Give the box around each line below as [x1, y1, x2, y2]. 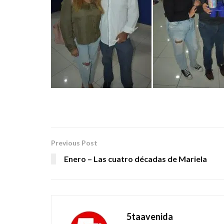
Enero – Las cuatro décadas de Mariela [64, 154, 207, 163]
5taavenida [126, 211, 173, 222]
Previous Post [51, 138, 97, 147]
